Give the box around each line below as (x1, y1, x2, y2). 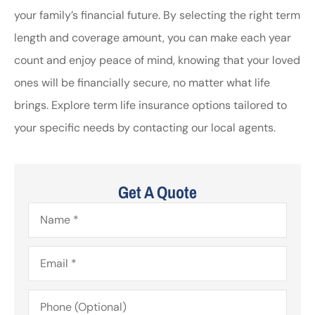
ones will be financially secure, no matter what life (14, 75, 270, 91)
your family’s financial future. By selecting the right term (14, 8, 300, 23)
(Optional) (27, 298, 79, 314)
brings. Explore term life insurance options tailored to (14, 98, 287, 113)
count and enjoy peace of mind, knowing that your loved (14, 53, 300, 68)
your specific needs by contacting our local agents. (14, 120, 276, 136)
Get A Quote (118, 180, 197, 203)
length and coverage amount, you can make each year (14, 30, 291, 46)
